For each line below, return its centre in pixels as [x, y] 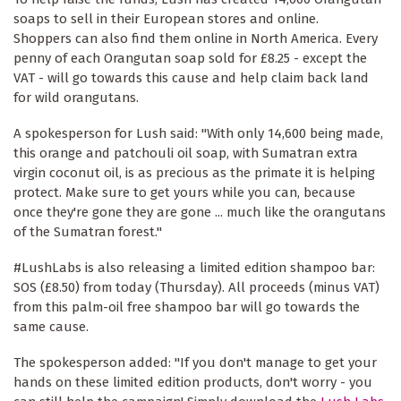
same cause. [53, 326]
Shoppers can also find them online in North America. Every [196, 39]
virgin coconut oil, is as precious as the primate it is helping [194, 173]
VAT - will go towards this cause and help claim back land [191, 78]
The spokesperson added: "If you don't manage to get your [195, 362]
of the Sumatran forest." [88, 232]
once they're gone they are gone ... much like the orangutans [200, 212]
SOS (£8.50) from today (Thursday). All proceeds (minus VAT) [196, 287]
